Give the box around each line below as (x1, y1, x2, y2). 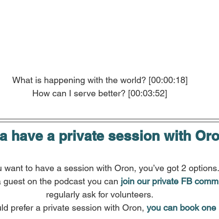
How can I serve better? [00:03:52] (32, 88, 167, 99)
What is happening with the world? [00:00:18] (12, 75, 188, 86)
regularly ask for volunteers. (46, 189, 153, 200)
